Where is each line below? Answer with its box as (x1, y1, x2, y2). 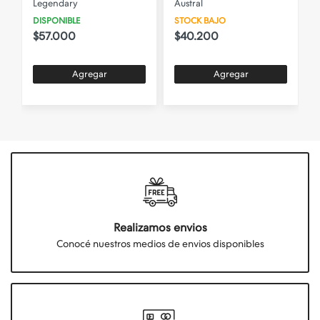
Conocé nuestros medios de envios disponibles (56, 237, 264, 249)
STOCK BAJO (174, 16, 226, 26)
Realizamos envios (113, 220, 207, 234)
